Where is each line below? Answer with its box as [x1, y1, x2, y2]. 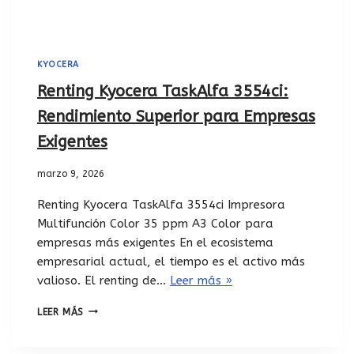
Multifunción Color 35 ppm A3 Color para [37, 216, 273, 231]
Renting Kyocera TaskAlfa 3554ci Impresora [37, 197, 285, 212]
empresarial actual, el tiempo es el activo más [37, 254, 305, 269]
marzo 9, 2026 [37, 168, 104, 179]
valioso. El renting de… [37, 273, 170, 288]
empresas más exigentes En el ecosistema [37, 235, 273, 250]
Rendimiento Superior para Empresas [37, 107, 315, 126]
